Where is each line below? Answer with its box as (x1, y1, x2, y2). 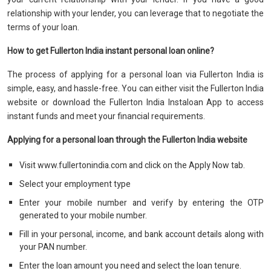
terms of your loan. (7, 22, 81, 32)
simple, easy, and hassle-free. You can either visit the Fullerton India (7, 83, 264, 93)
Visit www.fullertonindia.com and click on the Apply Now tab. (19, 159, 247, 172)
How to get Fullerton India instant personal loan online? (7, 46, 214, 56)
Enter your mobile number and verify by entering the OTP (19, 197, 264, 209)
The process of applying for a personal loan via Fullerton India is (7, 70, 264, 79)
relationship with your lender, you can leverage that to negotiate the (7, 8, 264, 18)
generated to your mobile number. (19, 209, 149, 222)
